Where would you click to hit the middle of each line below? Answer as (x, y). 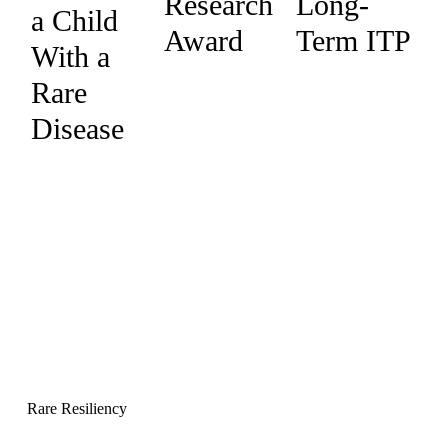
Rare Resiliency (76, 409)
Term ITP (354, 40)
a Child (74, 20)
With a (70, 56)
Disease (77, 128)
